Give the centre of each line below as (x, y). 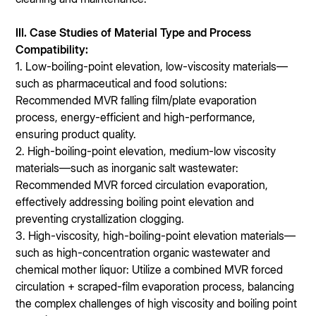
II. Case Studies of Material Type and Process (135, 32)
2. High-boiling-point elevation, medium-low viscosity (146, 151)
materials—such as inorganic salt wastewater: (127, 168)
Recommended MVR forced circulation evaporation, (142, 185)
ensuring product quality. (76, 134)
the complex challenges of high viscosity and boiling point (157, 303)
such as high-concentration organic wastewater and (143, 253)
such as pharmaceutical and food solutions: (122, 83)
